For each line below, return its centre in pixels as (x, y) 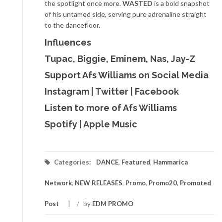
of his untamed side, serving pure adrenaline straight (126, 14)
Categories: (72, 162)
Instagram (67, 92)
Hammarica (170, 162)
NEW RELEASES (99, 183)
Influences (68, 43)
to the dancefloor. (72, 25)
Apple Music (110, 124)
